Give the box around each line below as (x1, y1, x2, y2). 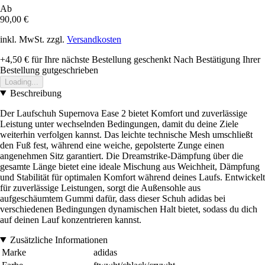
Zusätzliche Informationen (9, 234, 108, 245)
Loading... (5, 77, 38, 86)
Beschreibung (9, 88, 62, 98)
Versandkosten (67, 34, 121, 44)
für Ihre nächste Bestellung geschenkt (29, 54, 171, 64)
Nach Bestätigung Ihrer (173, 54, 260, 64)
